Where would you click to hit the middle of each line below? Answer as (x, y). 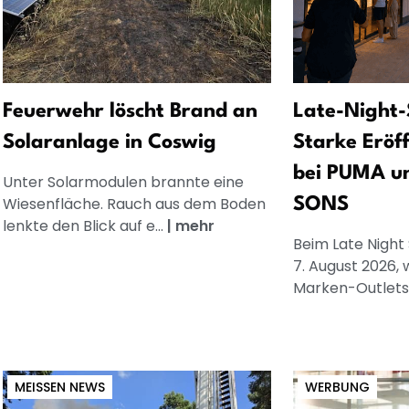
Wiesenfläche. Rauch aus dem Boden (134, 204)
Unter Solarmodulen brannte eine (123, 182)
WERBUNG (337, 387)
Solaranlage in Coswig (109, 142)
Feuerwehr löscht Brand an (130, 111)
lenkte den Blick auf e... (84, 225)
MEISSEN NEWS (56, 387)
